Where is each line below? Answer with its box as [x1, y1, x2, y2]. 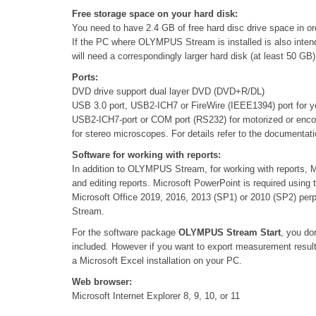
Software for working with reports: [72, 150, 221, 161]
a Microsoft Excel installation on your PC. [72, 255, 242, 267]
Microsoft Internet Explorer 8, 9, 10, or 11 [72, 291, 240, 302]
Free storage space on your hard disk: [72, 8, 238, 20]
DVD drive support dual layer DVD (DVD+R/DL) [72, 86, 265, 97]
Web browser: [72, 276, 132, 288]
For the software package [72, 227, 178, 238]
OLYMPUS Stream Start [178, 227, 281, 238]
